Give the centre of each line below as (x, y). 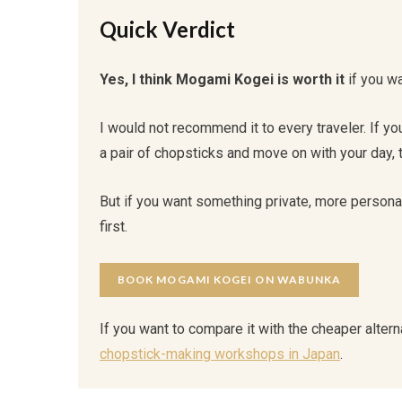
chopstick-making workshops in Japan (220, 354)
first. (114, 227)
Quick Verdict (167, 30)
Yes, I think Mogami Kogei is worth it (222, 80)
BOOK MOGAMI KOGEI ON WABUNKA (230, 280)
